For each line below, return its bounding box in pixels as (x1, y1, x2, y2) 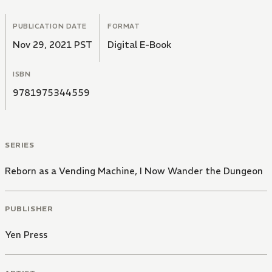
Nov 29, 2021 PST (13, 38, 92, 50)
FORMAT (107, 21, 140, 30)
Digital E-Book (107, 38, 171, 50)
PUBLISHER (5, 204, 53, 214)
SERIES (5, 140, 35, 149)
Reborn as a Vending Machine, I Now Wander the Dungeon (5, 165, 263, 177)
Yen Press (5, 229, 47, 241)
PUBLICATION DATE (13, 21, 87, 30)
